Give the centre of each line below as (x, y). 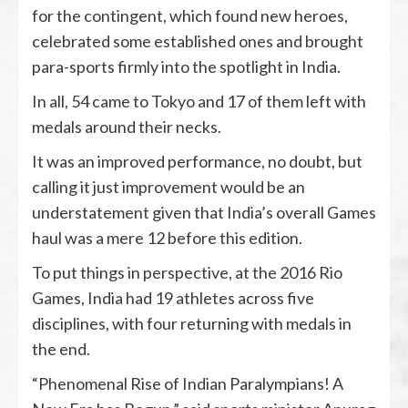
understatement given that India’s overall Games (204, 212)
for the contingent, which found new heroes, (190, 15)
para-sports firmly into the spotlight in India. (186, 66)
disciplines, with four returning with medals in (192, 323)
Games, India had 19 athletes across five (173, 297)
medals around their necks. (127, 126)
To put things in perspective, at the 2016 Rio (187, 272)
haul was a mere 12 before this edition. (167, 237)
